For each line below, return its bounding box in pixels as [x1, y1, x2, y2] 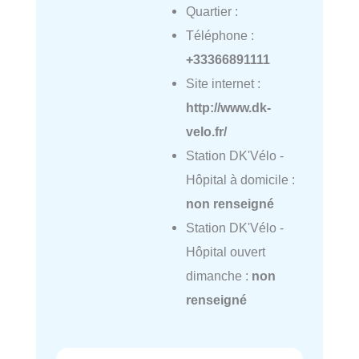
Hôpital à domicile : [185, 172, 295, 188]
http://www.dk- [185, 100, 271, 115]
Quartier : [185, 4, 238, 19]
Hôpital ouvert [185, 244, 265, 260]
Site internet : [185, 76, 260, 91]
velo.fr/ [185, 124, 227, 139]
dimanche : [185, 268, 252, 284]
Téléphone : [185, 28, 254, 43]
